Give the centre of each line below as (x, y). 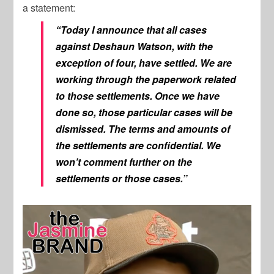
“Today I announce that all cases (131, 30)
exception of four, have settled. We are (144, 63)
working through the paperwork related (146, 79)
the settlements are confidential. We (139, 145)
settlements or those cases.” (122, 178)
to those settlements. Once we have (138, 96)
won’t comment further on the (124, 162)
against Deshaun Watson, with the (135, 46)
